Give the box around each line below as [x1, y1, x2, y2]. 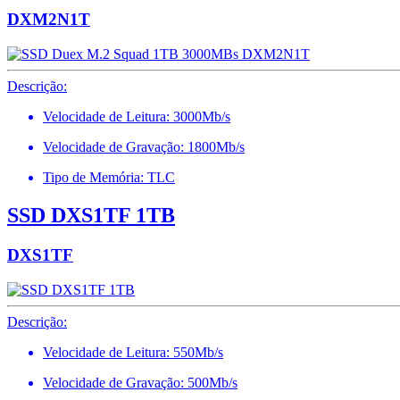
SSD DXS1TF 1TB [7, 203, 175, 227]
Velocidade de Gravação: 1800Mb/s [43, 139, 245, 155]
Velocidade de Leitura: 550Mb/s [43, 344, 223, 360]
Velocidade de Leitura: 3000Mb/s [43, 109, 230, 125]
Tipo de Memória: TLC [43, 170, 175, 186]
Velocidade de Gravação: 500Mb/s [43, 374, 237, 390]
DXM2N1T [7, 10, 90, 29]
